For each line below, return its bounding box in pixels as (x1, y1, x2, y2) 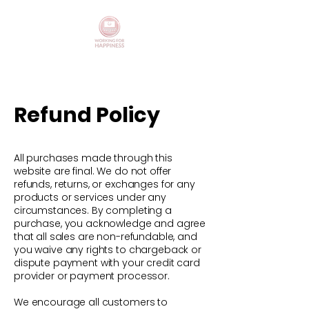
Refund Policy (14, 100, 160, 130)
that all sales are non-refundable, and (14, 229, 197, 243)
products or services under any (14, 190, 166, 204)
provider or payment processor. (14, 268, 170, 283)
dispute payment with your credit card (14, 255, 200, 270)
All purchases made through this (14, 150, 172, 165)
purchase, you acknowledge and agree (14, 216, 206, 230)
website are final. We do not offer (14, 163, 172, 178)
